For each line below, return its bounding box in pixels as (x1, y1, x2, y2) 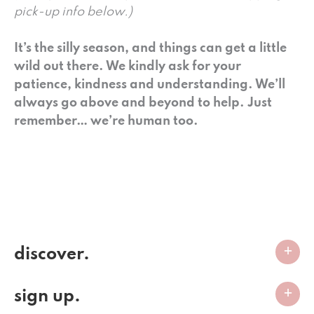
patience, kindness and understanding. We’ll (14, 78, 285, 91)
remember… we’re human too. (14, 114, 198, 128)
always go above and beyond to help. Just (14, 96, 272, 109)
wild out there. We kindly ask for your (14, 60, 241, 73)
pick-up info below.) (14, 5, 132, 18)
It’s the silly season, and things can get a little (14, 41, 287, 55)
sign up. (14, 287, 81, 306)
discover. (14, 245, 90, 264)
